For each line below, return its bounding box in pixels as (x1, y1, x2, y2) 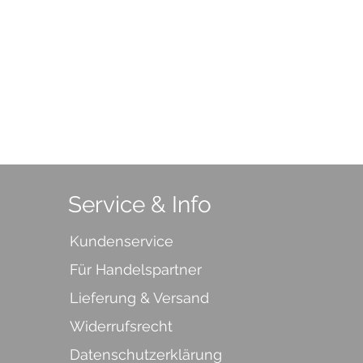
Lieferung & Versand (69, 289, 209, 306)
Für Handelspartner (69, 261, 202, 278)
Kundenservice (69, 233, 173, 250)
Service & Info (67, 191, 211, 218)
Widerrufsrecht (69, 318, 173, 335)
